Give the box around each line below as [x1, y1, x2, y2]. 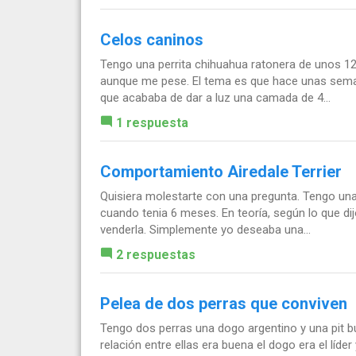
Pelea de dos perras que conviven [100, 294, 347, 314]
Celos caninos [100, 30, 203, 50]
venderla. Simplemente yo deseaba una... [100, 222, 311, 238]
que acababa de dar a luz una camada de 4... [100, 91, 331, 106]
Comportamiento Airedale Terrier [100, 162, 342, 182]
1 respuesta [116, 115, 188, 131]
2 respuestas [116, 247, 195, 263]
